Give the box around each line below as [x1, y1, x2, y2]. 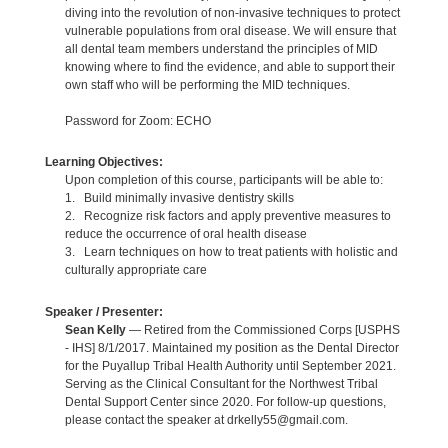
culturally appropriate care [64, 263, 207, 278]
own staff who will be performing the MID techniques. [64, 77, 350, 92]
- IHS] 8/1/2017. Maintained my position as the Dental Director [64, 340, 399, 355]
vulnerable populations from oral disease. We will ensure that [64, 23, 396, 38]
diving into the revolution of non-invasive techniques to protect [64, 5, 400, 20]
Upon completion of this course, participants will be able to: [64, 173, 383, 188]
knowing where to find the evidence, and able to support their [64, 59, 395, 74]
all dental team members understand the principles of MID [64, 41, 378, 56]
